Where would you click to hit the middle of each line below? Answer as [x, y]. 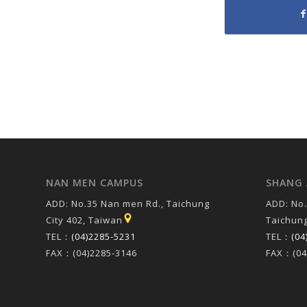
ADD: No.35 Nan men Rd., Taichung [128, 204]
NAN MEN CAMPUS [95, 183]
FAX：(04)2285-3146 [91, 253]
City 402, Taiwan [84, 220]
